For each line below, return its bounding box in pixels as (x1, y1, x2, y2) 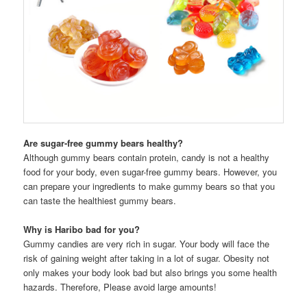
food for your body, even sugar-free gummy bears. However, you (23, 164, 278, 178)
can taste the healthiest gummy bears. (23, 193, 177, 207)
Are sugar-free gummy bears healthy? (23, 136, 184, 149)
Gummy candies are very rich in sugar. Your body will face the (23, 236, 270, 250)
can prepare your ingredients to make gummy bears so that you (23, 179, 275, 193)
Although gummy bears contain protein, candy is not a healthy (23, 150, 270, 164)
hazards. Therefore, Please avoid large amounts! (23, 280, 217, 293)
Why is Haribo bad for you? (23, 222, 140, 236)
